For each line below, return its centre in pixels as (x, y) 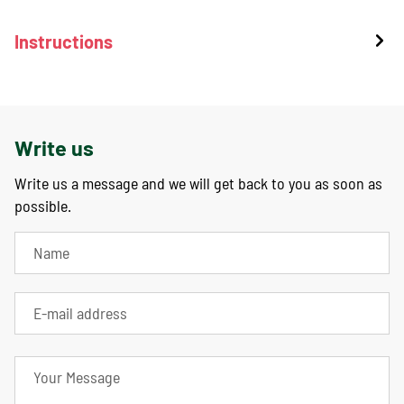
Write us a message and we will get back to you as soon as (198, 184)
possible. (43, 206)
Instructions (64, 41)
